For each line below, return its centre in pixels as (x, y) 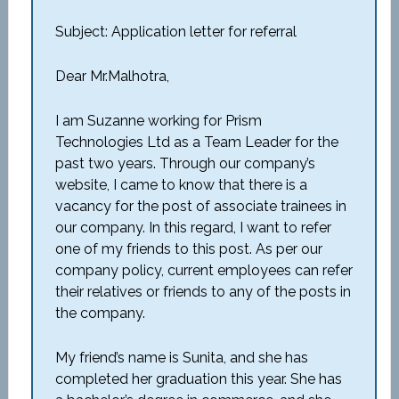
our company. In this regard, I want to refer (193, 228)
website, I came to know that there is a (181, 185)
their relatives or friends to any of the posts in (203, 292)
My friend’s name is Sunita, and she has (181, 358)
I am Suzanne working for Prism (158, 121)
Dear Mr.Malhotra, (112, 76)
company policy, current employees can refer (204, 270)
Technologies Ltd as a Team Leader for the (196, 142)
